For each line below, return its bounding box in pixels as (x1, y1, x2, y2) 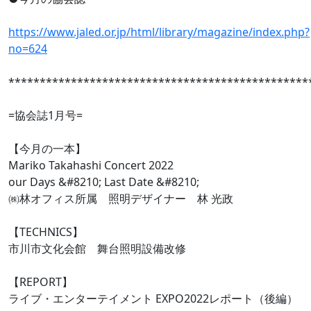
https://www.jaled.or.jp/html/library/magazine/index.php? (8, 24, 310, 40)
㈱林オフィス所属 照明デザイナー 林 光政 (8, 190, 233, 206)
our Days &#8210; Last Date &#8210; (8, 174, 199, 190)
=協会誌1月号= (8, 107, 83, 123)
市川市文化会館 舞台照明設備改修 (8, 240, 186, 256)
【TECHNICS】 (8, 224, 83, 239)
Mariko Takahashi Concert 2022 (8, 157, 174, 173)
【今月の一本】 (8, 140, 86, 156)
